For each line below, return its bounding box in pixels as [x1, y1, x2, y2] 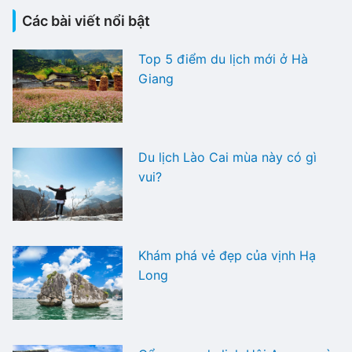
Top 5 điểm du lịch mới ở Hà [138, 51, 308, 68]
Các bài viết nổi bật [22, 13, 150, 30]
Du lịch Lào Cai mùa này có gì [138, 149, 317, 166]
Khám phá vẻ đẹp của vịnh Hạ [138, 247, 316, 264]
